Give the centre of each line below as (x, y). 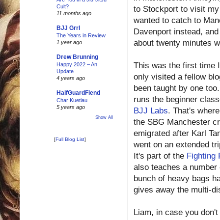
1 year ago (69, 42)
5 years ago (71, 107)
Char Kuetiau (72, 100)
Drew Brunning (77, 57)
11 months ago (74, 13)
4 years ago (71, 78)
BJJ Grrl (68, 28)
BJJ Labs (151, 111)
